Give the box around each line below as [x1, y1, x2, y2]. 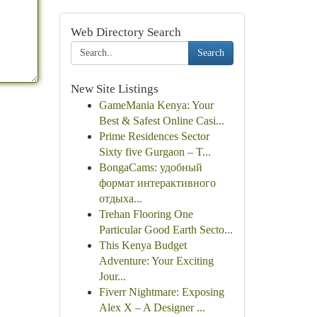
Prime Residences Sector [98, 130, 209, 142]
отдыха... [98, 192, 142, 204]
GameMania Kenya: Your [98, 99, 214, 111]
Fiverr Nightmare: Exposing [98, 286, 224, 298]
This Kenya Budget [98, 239, 187, 251]
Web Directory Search [70, 25, 181, 39]
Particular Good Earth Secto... [98, 224, 233, 236]
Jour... [98, 270, 126, 282]
